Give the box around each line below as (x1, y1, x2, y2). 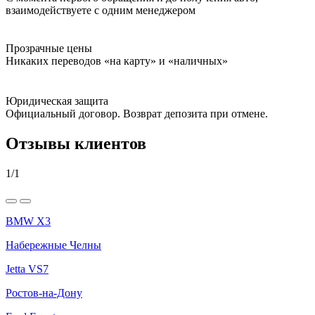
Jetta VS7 (6, 262, 49, 275)
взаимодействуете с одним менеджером (6, 4, 195, 16)
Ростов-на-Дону (6, 286, 82, 299)
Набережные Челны (6, 238, 101, 251)
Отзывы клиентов (6, 134, 146, 153)
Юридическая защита (6, 94, 108, 107)
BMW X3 (6, 214, 51, 227)
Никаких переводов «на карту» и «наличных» (6, 54, 228, 67)
